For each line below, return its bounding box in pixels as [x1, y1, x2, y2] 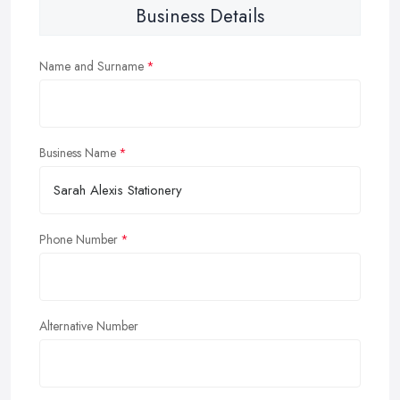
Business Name [39, 143, 116, 162]
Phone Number [39, 229, 118, 248]
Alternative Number [39, 316, 138, 335]
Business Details [136, 2, 264, 29]
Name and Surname [39, 56, 144, 75]
